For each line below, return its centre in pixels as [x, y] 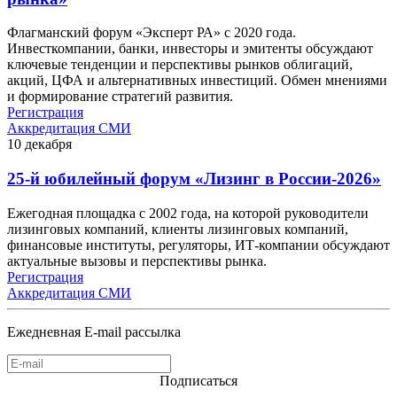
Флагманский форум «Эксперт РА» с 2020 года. [152, 33]
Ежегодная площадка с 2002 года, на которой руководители [188, 213]
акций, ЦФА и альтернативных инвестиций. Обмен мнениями [197, 81]
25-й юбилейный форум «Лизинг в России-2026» [194, 179]
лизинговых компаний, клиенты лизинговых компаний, [178, 229]
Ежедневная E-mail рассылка [94, 331]
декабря [48, 144]
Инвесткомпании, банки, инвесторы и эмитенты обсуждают [190, 49]
